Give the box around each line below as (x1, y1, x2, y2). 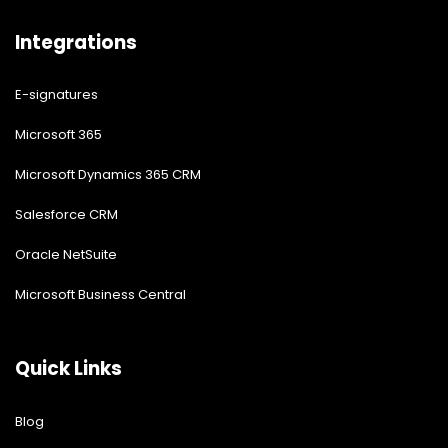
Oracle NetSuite (15, 245, 117, 265)
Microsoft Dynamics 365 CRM (15, 165, 201, 185)
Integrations (15, 28, 137, 56)
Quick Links (15, 355, 122, 383)
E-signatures (15, 85, 98, 105)
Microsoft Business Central (15, 285, 186, 305)
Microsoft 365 (15, 125, 102, 145)
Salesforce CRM (15, 205, 118, 225)
